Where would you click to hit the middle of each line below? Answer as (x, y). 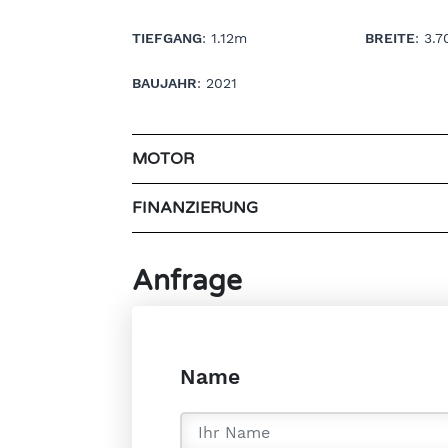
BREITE (390, 37)
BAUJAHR (164, 82)
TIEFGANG (167, 37)
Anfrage (187, 280)
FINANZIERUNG (195, 207)
